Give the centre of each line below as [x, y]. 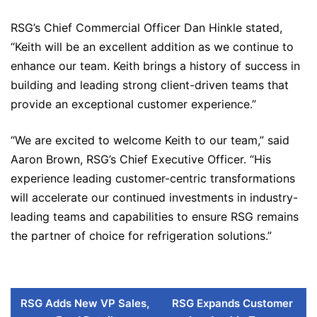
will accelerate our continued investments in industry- [154, 197]
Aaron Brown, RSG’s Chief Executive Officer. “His [141, 159]
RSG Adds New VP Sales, [85, 303]
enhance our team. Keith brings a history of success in [155, 66]
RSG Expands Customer [232, 303]
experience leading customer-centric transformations [153, 178]
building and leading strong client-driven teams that [150, 85]
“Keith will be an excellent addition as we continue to [152, 47]
